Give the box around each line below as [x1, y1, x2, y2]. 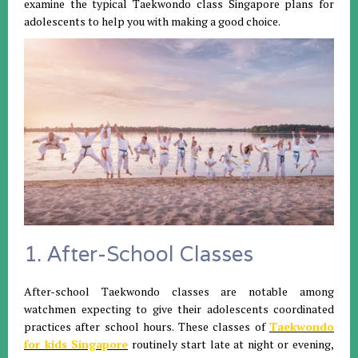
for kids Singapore [24, 336, 129, 352]
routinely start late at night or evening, [128, 336, 335, 352]
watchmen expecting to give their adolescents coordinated [24, 301, 334, 317]
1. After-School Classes [24, 241, 253, 268]
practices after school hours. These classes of [24, 319, 269, 335]
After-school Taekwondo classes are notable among [24, 284, 334, 300]
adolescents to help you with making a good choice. [24, 14, 280, 29]
